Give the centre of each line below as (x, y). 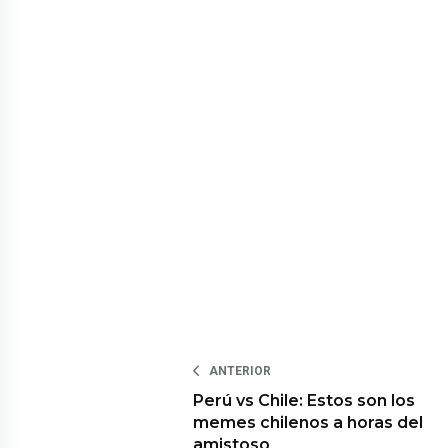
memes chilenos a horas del (308, 423)
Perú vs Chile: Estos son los (304, 401)
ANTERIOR (240, 371)
